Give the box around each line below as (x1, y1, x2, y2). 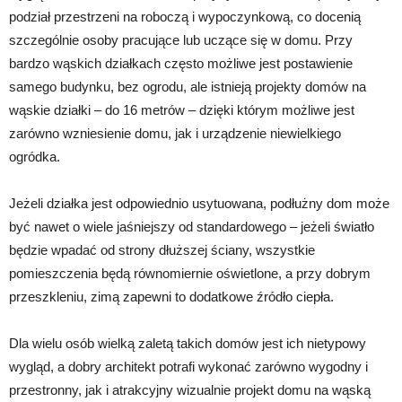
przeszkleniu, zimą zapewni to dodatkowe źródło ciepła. (9, 289, 334, 305)
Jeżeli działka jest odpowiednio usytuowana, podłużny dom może (9, 196, 389, 212)
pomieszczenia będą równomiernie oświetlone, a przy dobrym (9, 266, 371, 282)
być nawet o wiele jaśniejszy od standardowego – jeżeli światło (9, 219, 374, 235)
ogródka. (9, 149, 60, 165)
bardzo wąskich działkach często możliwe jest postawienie (9, 56, 353, 72)
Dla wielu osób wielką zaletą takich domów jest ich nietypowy (9, 336, 366, 352)
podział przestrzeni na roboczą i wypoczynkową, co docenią (9, 9, 361, 25)
